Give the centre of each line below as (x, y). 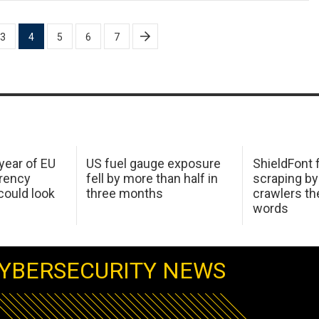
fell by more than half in (152, 178)
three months (125, 193)
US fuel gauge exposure (154, 163)
